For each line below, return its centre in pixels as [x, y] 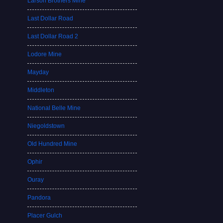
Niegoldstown [46, 126]
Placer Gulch [45, 216]
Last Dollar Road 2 [53, 36]
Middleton [41, 90]
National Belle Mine [54, 108]
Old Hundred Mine [53, 144]
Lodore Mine [45, 54]
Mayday [38, 72]
